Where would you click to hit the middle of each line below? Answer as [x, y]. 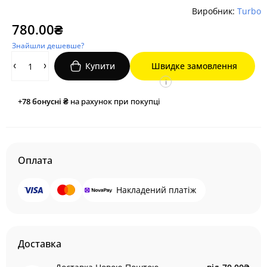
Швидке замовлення [194, 66]
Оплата [35, 160]
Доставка [40, 244]
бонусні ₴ [50, 101]
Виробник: [215, 11]
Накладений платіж [156, 190]
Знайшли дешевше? [48, 46]
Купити [100, 66]
